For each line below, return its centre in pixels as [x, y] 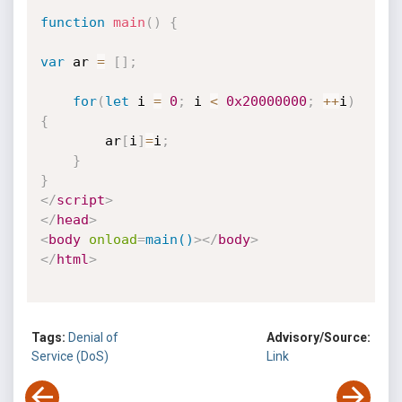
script [80, 200]
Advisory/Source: [319, 338]
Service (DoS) [70, 357]
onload [113, 240]
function [72, 22]
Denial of [93, 338]
